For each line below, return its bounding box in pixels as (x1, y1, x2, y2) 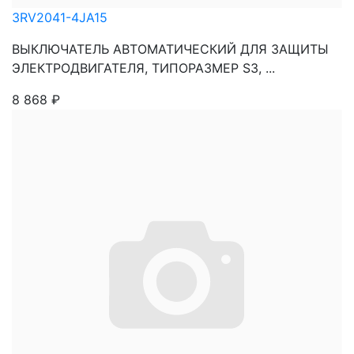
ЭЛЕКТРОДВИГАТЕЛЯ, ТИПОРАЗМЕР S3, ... (12, 60, 275, 76)
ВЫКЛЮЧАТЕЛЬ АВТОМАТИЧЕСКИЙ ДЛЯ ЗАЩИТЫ (12, 41, 329, 57)
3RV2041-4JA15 (12, 9, 107, 25)
